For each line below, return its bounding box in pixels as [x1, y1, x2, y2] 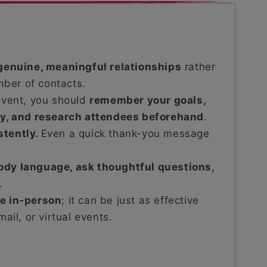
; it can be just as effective [61, 194, 199, 206]
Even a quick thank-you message [41, 127, 210, 139]
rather [181, 60, 216, 73]
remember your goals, [89, 94, 206, 106]
